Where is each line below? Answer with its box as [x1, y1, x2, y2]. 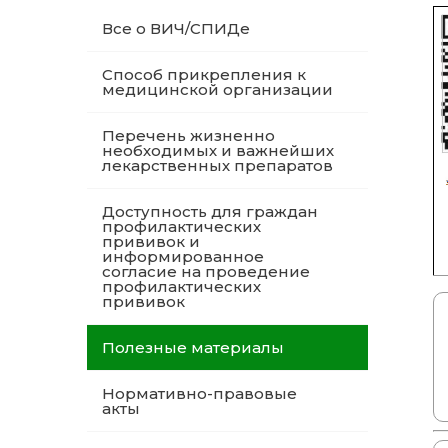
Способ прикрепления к [102, 65, 306, 84]
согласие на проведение [102, 262, 310, 281]
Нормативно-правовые [102, 384, 297, 403]
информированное [102, 247, 264, 266]
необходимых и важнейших [102, 141, 334, 160]
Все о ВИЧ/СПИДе [102, 19, 250, 38]
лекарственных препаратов [102, 156, 333, 175]
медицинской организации [102, 80, 333, 99]
